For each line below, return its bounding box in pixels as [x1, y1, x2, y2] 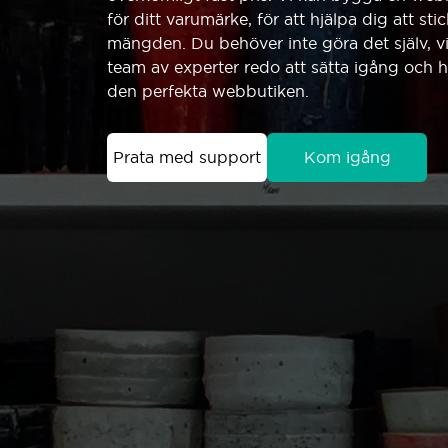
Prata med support [113, 147, 261, 167]
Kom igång [303, 147, 391, 167]
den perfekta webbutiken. [107, 81, 309, 101]
